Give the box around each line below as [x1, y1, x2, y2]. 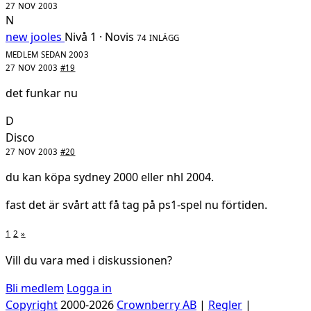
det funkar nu [6, 85, 78, 101]
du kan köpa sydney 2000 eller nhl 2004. [6, 169, 214, 185]
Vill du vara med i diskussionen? [6, 253, 172, 269]
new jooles [6, 29, 62, 45]
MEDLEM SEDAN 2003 [6, 49, 89, 60]
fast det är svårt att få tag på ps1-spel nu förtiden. [6, 197, 267, 213]
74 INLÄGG [137, 33, 180, 44]
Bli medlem [6, 280, 64, 296]
